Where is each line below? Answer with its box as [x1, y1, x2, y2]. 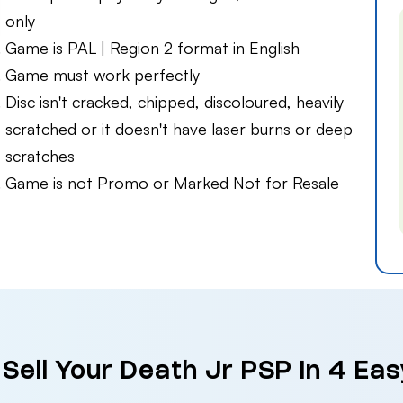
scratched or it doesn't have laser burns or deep [5, 119, 353, 139]
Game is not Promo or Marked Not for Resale [5, 173, 339, 193]
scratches [5, 146, 75, 166]
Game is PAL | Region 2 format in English [5, 38, 300, 58]
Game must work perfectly [5, 65, 200, 85]
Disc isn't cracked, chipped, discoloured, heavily [5, 92, 344, 112]
